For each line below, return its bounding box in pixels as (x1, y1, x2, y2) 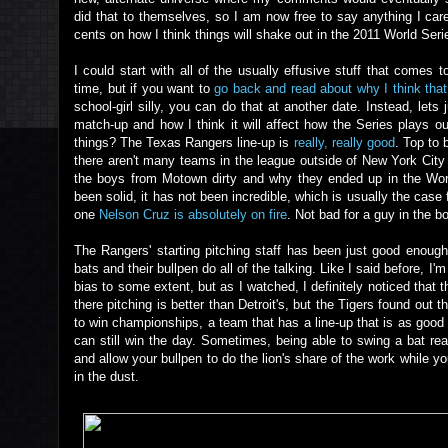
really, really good (293, 135, 395, 150)
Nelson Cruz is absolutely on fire (99, 207, 287, 222)
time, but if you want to (74, 81, 215, 96)
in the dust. (74, 369, 139, 384)
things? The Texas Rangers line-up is (74, 135, 294, 150)
